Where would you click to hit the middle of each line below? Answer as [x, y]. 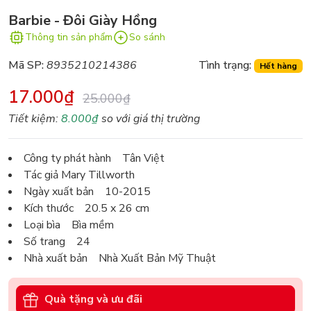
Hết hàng [279, 66]
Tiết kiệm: [35, 118]
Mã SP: [26, 65]
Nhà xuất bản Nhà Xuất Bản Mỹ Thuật [120, 258]
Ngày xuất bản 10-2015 [87, 191]
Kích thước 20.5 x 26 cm [86, 208]
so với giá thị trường [149, 118]
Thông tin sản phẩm [69, 37]
